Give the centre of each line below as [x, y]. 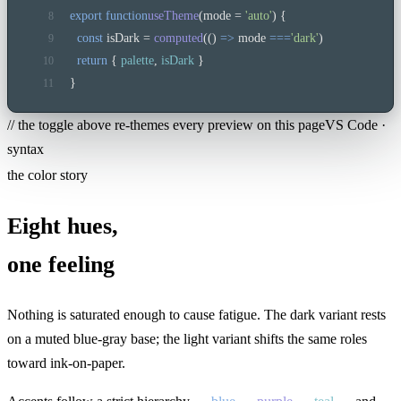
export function [108, 15]
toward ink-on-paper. [66, 363]
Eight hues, [63, 226]
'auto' [258, 15]
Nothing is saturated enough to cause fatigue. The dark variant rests [196, 314]
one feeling [61, 264]
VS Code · [355, 125]
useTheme [173, 15]
